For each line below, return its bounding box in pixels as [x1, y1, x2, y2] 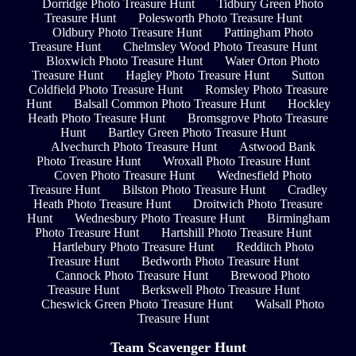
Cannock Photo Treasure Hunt [56, 268, 208, 282]
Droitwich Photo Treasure [193, 196, 323, 211]
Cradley [288, 182, 327, 196]
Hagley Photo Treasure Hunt [126, 68, 269, 82]
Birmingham [266, 211, 330, 225]
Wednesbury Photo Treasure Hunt [74, 211, 245, 225]
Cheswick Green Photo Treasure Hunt [41, 296, 233, 311]
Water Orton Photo [225, 53, 319, 68]
